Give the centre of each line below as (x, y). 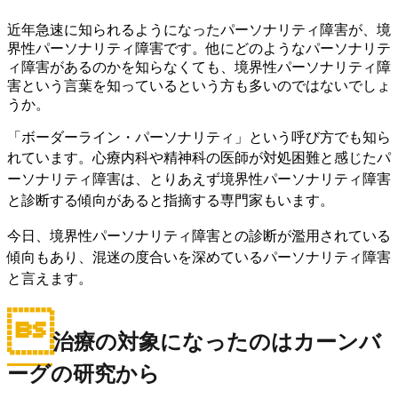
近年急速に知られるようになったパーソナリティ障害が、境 (199, 29)
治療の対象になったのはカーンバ (217, 342)
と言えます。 (50, 278)
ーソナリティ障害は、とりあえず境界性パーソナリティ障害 (199, 179)
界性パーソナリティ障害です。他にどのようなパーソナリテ (199, 48)
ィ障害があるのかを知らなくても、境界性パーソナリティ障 (199, 67)
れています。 (50, 157)
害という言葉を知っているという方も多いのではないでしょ (199, 85)
